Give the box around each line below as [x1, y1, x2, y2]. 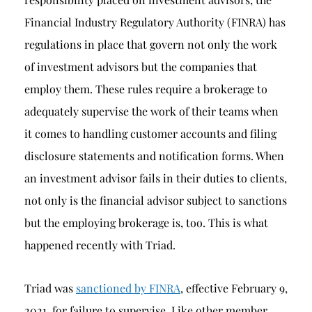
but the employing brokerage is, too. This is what [24, 215, 268, 230]
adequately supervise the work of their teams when [24, 104, 279, 118]
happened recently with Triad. [24, 237, 175, 252]
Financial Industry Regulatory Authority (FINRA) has [24, 15, 286, 29]
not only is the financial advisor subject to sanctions [24, 193, 287, 208]
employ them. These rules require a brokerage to [24, 81, 267, 96]
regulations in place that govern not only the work [24, 37, 277, 52]
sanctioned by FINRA [76, 281, 180, 295]
